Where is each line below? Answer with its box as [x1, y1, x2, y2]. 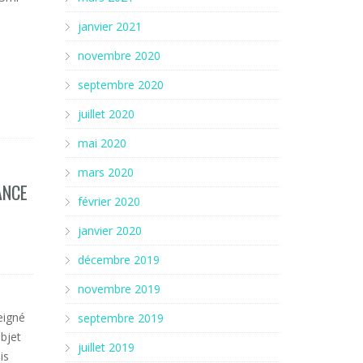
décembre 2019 [78, 252, 160, 267]
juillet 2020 [78, 106, 135, 122]
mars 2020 [78, 164, 134, 180]
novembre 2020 [78, 48, 160, 63]
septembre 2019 [78, 310, 164, 326]
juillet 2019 [78, 340, 135, 355]
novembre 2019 [78, 281, 160, 297]
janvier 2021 [78, 19, 142, 34]
